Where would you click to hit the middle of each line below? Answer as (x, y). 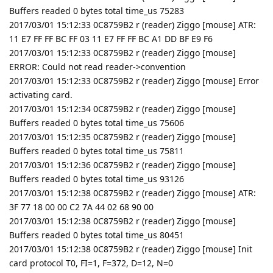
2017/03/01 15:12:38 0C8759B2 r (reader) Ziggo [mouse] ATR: (133, 193)
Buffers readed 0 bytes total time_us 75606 (97, 122)
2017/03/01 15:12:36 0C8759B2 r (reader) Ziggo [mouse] (122, 165)
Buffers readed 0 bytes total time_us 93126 (97, 179)
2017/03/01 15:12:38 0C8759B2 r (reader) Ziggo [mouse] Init (131, 249)
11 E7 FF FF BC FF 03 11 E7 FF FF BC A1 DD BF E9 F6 (111, 38)
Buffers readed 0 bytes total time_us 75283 (97, 10)
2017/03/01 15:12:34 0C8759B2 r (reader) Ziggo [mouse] (122, 108)
